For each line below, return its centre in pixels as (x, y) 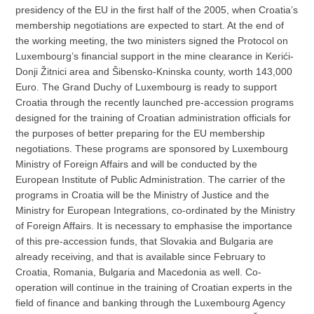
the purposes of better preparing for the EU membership (141, 133)
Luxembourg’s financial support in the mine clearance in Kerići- (155, 56)
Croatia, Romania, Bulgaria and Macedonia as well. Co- (139, 272)
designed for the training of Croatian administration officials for (153, 117)
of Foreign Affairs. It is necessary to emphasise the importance (154, 225)
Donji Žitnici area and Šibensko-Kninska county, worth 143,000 (154, 71)
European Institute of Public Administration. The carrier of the (151, 179)
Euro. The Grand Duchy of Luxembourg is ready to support (146, 87)
